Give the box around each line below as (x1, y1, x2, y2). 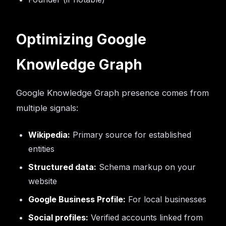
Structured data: (28, 162, 96, 172)
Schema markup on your (96, 162, 196, 172)
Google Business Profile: (28, 194, 126, 204)
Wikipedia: (28, 130, 70, 140)
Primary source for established (70, 130, 191, 140)
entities (28, 144, 54, 154)
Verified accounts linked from (88, 212, 203, 222)
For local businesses (126, 194, 206, 204)
